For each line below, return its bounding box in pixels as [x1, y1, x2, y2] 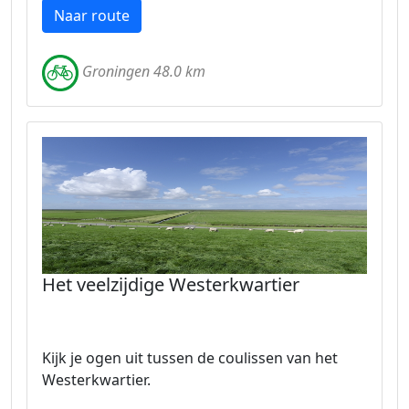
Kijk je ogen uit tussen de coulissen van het [42, 348, 338, 368]
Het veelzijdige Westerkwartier [42, 272, 299, 297]
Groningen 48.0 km [82, 61, 205, 82]
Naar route [54, 5, 130, 26]
